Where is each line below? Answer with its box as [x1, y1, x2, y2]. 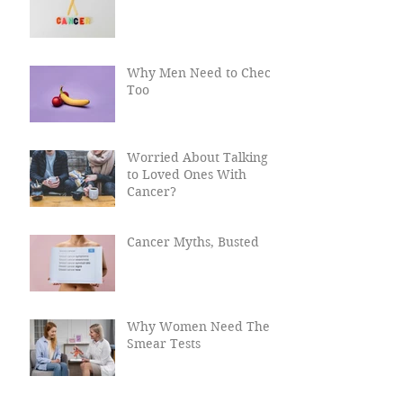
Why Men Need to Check [127, 100, 278, 117]
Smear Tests [127, 371, 201, 388]
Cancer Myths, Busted [127, 269, 259, 286]
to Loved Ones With [127, 201, 246, 219]
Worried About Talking [127, 184, 268, 201]
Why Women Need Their [127, 354, 280, 371]
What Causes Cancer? [127, 15, 258, 32]
